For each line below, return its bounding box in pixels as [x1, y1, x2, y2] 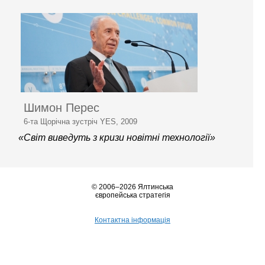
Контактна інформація [95, 215, 170, 224]
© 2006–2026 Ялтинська [92, 182, 173, 191]
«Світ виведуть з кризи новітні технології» [18, 132, 215, 143]
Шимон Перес [24, 101, 99, 114]
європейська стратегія [95, 190, 170, 199]
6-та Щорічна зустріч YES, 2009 [24, 117, 137, 126]
